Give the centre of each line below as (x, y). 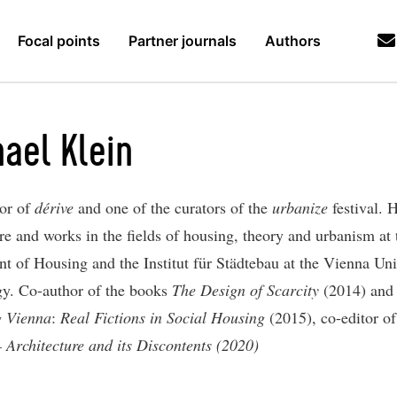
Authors (293, 41)
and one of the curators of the (175, 207)
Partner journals (183, 41)
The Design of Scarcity (248, 290)
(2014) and (358, 290)
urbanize (302, 207)
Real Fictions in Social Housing (163, 317)
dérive (56, 207)
